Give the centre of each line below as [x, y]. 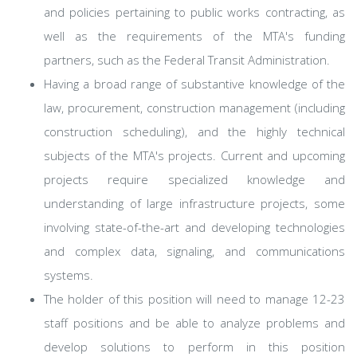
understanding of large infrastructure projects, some [194, 203]
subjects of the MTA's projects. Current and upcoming [194, 155]
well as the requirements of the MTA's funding [194, 36]
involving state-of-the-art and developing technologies [194, 227]
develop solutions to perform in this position [194, 347]
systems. [69, 275]
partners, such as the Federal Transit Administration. [187, 60]
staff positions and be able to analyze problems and [194, 323]
